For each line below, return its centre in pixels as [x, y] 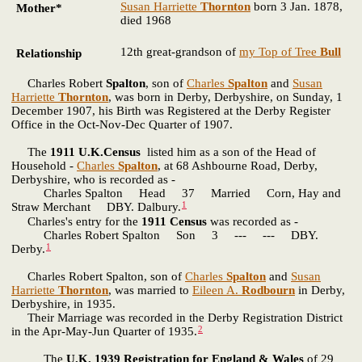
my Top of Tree [278, 52]
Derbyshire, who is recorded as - [93, 180]
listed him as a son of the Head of [228, 152]
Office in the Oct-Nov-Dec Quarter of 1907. [122, 125]
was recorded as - [253, 221]
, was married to [150, 290]
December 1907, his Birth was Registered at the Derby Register [171, 111]
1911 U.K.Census [95, 152]
